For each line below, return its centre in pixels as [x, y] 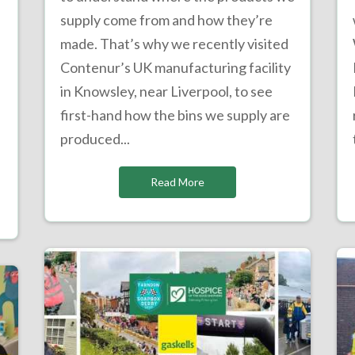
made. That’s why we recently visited [174, 44]
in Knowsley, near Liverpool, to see [166, 92]
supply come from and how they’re [166, 20]
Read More [177, 182]
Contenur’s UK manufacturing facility [175, 68]
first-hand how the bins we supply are [175, 115]
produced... [95, 139]
